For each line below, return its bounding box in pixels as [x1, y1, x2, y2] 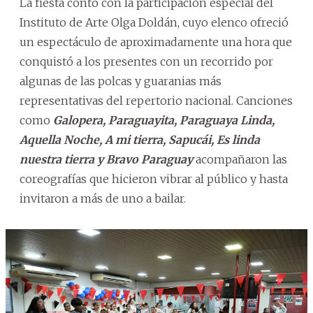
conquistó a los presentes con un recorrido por [20, 54, 273, 68]
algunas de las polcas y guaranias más [20, 73, 221, 88]
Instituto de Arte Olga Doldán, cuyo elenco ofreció [20, 15, 289, 29]
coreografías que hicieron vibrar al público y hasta [20, 171, 288, 186]
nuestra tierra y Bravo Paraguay [20, 152, 193, 166]
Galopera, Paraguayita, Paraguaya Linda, [53, 112, 275, 127]
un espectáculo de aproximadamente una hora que [20, 34, 292, 49]
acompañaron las [193, 152, 287, 166]
